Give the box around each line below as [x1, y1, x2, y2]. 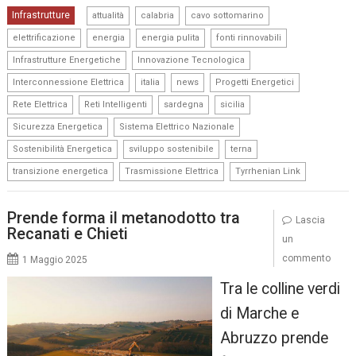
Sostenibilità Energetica [13, 144, 113, 155]
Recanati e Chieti [7, 223, 129, 243]
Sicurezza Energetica [13, 122, 103, 133]
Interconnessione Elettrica [13, 77, 125, 88]
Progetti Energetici [215, 77, 295, 88]
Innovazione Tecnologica [137, 55, 246, 66]
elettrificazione [13, 33, 76, 44]
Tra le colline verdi [219, 279, 340, 298]
